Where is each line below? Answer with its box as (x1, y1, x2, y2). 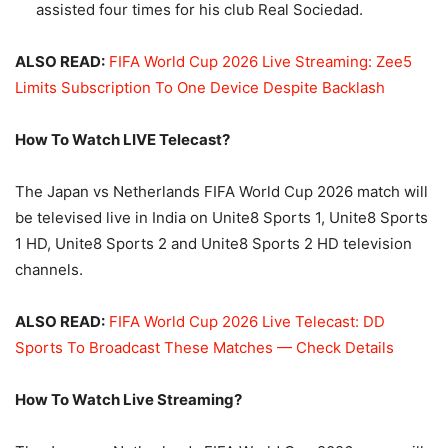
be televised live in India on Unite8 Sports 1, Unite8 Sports (15, 208, 428, 228)
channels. (15, 260, 83, 280)
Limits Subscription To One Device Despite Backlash (15, 78, 385, 98)
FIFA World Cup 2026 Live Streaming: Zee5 (109, 52, 412, 72)
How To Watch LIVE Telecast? (15, 130, 230, 150)
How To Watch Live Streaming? (15, 390, 242, 410)
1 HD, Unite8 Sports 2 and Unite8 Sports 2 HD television (15, 234, 412, 254)
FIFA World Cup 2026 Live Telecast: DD (109, 312, 385, 332)
